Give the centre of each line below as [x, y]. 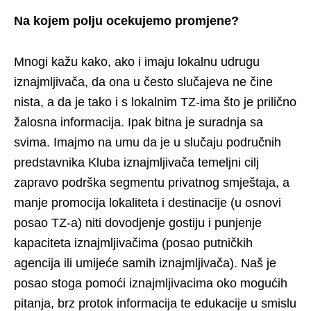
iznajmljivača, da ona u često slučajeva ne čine [143, 82]
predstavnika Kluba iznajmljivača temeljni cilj [136, 162]
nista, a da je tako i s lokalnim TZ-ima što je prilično [155, 102]
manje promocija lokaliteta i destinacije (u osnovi [148, 203]
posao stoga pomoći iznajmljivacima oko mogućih [151, 283]
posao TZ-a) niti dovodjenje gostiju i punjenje [138, 223]
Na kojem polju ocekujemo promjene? [126, 21]
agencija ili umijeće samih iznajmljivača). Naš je [145, 263]
